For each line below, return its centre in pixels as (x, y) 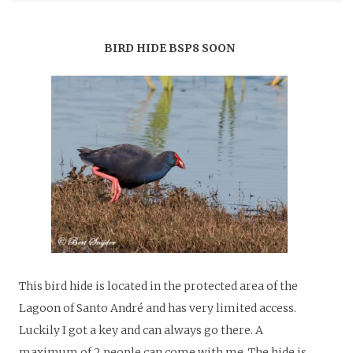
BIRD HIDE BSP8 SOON (169, 48)
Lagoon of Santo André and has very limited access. (158, 308)
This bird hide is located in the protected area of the (158, 286)
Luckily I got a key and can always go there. (136, 330)
